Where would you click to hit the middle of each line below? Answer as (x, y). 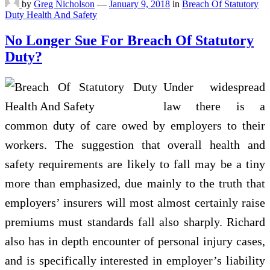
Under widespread (214, 86)
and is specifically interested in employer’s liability (135, 260)
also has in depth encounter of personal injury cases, (135, 241)
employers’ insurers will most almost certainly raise (135, 202)
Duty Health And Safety (51, 14)
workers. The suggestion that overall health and (135, 144)
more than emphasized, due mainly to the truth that (135, 183)
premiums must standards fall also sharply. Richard (135, 221)
